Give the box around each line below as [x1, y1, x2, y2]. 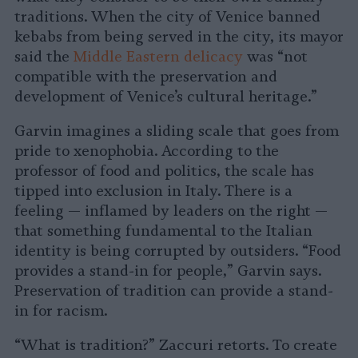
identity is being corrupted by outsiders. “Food [14, 241, 341, 260]
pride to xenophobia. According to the [14, 141, 279, 160]
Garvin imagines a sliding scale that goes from [14, 121, 339, 140]
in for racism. [14, 301, 107, 320]
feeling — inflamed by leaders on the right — [14, 201, 328, 220]
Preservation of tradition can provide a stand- [14, 281, 333, 300]
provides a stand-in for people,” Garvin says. [14, 261, 321, 280]
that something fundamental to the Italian [14, 221, 312, 240]
